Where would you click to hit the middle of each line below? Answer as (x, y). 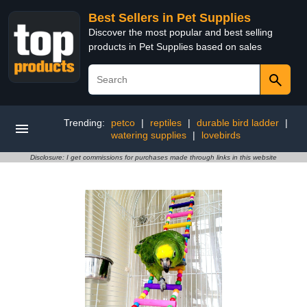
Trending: (85, 123)
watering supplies (148, 135)
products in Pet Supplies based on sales (175, 47)
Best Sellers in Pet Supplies (170, 18)
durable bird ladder (237, 123)
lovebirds (221, 135)
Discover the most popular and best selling (181, 32)
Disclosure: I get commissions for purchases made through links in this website (153, 157)
